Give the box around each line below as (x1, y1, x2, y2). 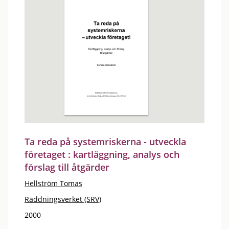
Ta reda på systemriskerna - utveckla (25, 135, 186, 148)
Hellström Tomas (25, 178, 82, 188)
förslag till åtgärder (25, 161, 109, 173)
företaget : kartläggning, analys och (25, 148, 179, 161)
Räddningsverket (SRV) (25, 194, 101, 204)
